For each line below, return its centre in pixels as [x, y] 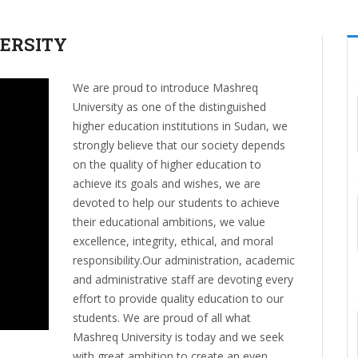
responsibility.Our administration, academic [183, 261]
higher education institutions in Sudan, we [180, 126]
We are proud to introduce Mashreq [165, 88]
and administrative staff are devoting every [183, 280]
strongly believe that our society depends [179, 145]
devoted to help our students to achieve [176, 203]
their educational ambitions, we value [169, 222]
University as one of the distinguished [169, 107]
